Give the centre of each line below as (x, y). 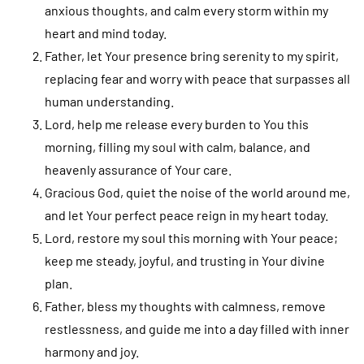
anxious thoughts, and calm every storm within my (186, 10)
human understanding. (109, 101)
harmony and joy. (92, 351)
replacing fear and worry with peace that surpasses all (197, 78)
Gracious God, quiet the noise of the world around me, (197, 192)
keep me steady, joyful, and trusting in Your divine (185, 260)
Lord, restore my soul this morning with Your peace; (191, 237)
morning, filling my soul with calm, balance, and (178, 146)
